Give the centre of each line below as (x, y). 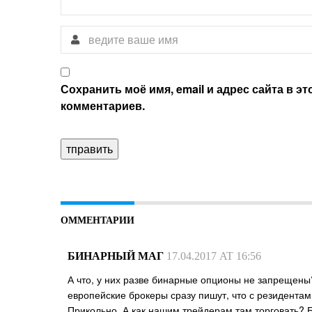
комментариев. (103, 105)
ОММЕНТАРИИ (97, 220)
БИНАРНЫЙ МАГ (116, 256)
